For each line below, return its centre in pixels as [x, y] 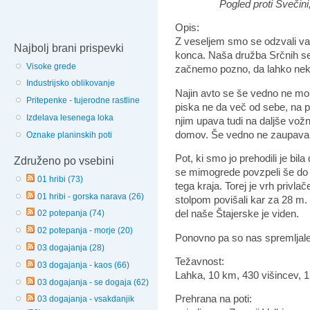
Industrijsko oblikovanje [71, 83]
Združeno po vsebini [64, 161]
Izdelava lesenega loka [70, 117]
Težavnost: [200, 261]
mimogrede [216, 172]
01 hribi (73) [60, 179]
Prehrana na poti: [213, 299]
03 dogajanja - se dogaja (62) [93, 282]
